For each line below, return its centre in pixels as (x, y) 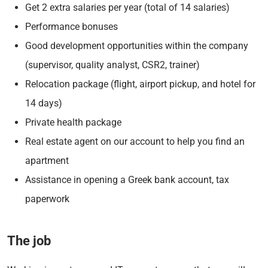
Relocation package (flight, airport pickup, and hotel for (140, 84)
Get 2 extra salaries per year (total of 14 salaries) (127, 7)
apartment (47, 160)
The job (29, 240)
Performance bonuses (71, 26)
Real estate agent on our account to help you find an (135, 141)
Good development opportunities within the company (137, 45)
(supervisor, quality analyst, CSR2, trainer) (112, 65)
